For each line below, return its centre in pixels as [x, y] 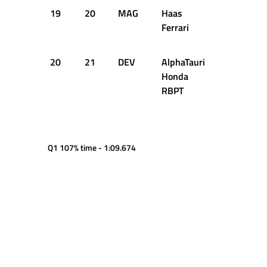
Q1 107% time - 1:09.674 [92, 148]
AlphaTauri [183, 62]
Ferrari [175, 28]
